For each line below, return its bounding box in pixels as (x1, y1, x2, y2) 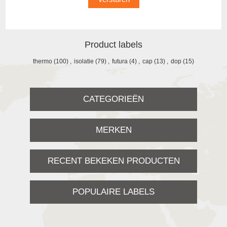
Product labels (85, 39, 142, 50)
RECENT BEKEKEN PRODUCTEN (47, 156, 180, 166)
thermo (33, 57, 52, 65)
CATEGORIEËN (83, 94, 144, 104)
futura (112, 57, 128, 65)
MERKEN (95, 125, 132, 135)
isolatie (74, 57, 94, 65)
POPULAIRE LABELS (72, 186, 155, 197)
